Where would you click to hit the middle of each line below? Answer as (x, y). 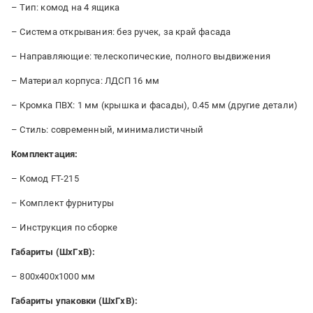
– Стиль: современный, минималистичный (108, 130)
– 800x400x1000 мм (53, 276)
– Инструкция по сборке (65, 227)
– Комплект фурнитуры (63, 203)
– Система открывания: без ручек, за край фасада (121, 32)
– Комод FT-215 (45, 179)
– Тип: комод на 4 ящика (66, 7)
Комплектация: (45, 154)
